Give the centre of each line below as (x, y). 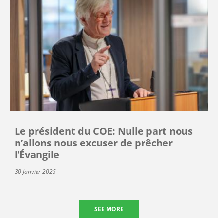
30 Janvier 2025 (35, 172)
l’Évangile (37, 155)
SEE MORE (109, 209)
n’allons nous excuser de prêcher (94, 143)
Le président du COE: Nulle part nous (104, 131)
